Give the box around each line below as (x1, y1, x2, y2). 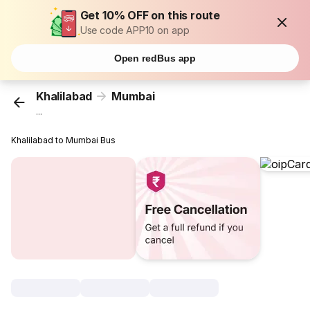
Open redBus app (113, 53, 197, 64)
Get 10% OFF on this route (80, 8, 221, 22)
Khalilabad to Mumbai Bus (11, 135, 116, 146)
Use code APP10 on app (80, 24, 190, 36)
